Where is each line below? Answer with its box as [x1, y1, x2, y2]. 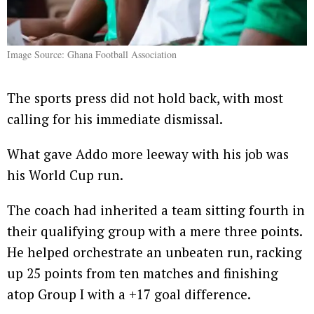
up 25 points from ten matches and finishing [7, 264, 278, 282]
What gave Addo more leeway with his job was [7, 145, 289, 163]
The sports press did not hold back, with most [7, 89, 283, 107]
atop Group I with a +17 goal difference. [7, 285, 251, 303]
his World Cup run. [7, 166, 123, 184]
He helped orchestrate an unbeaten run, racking [7, 243, 302, 261]
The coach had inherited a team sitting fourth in [7, 201, 305, 219]
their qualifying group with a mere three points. [7, 222, 302, 240]
